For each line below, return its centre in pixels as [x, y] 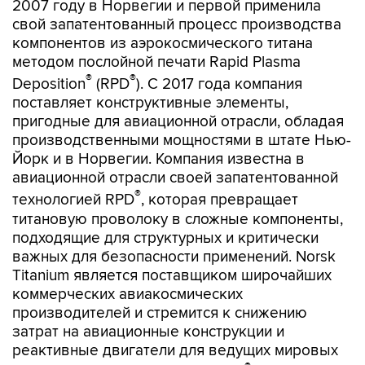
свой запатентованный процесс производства [177, 24]
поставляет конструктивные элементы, [150, 103]
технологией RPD [73, 200]
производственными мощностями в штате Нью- [182, 141]
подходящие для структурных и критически [165, 238]
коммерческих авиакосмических [128, 294]
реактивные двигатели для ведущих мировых [175, 350]
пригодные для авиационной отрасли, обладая [178, 122]
